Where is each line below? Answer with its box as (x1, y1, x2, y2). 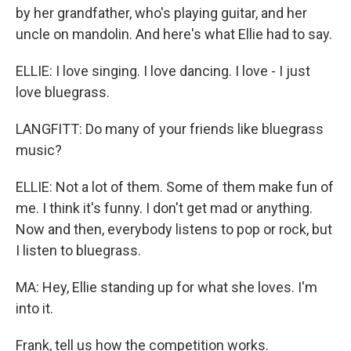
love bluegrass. (16, 83, 110, 100)
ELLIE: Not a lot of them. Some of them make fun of (16, 178, 334, 195)
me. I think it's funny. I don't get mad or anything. (16, 199, 313, 216)
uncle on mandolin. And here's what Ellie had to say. (16, 25, 332, 42)
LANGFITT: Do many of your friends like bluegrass (16, 120, 324, 137)
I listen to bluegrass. (16, 241, 141, 259)
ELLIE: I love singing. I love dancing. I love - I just (16, 62, 310, 79)
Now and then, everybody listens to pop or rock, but (16, 220, 332, 237)
